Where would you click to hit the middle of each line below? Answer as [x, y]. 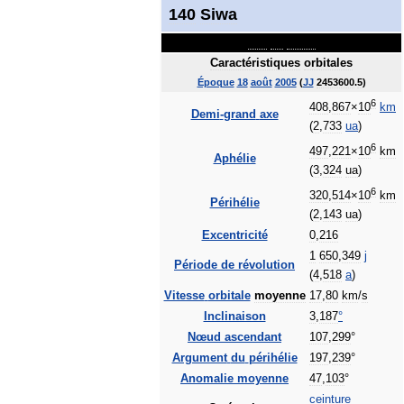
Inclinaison [234, 317]
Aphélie [234, 159]
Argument [199, 358]
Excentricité [234, 235]
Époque [216, 82]
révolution [266, 265]
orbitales [328, 63]
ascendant [253, 337]
